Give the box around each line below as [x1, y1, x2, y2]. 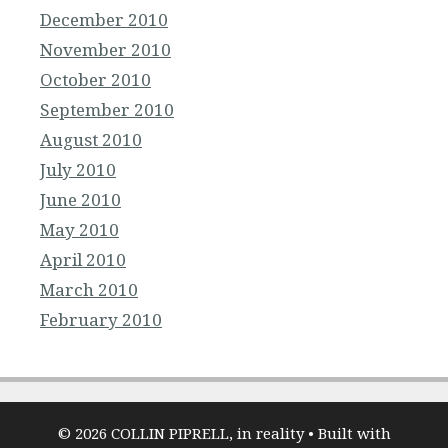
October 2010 [40, 68, 151, 92]
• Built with [303, 423, 391, 444]
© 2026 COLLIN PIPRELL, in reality [57, 423, 304, 444]
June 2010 [40, 188, 121, 212]
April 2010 [40, 248, 126, 272]
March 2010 [40, 278, 138, 302]
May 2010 [40, 218, 119, 242]
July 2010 [40, 158, 116, 182]
